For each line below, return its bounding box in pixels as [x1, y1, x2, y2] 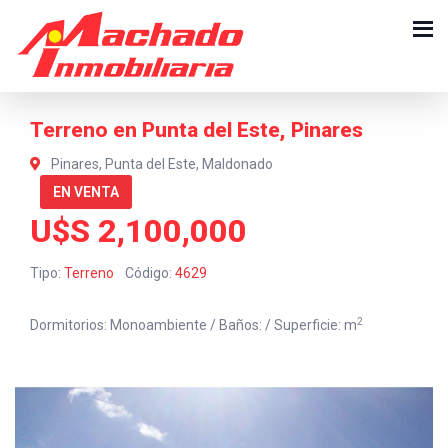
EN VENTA [53, 184, 119, 200]
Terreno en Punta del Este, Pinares [30, 118, 363, 142]
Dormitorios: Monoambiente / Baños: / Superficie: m [30, 317, 357, 333]
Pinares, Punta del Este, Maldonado [48, 156, 273, 172]
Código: [125, 265, 175, 281]
